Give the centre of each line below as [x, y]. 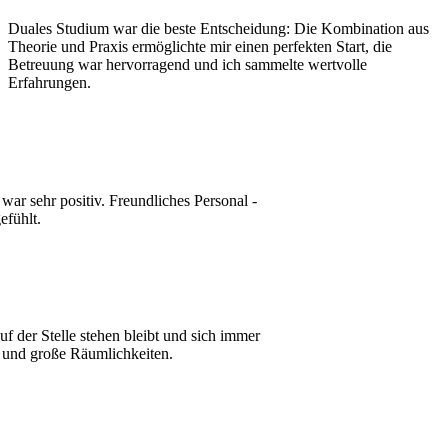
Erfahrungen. [49, 83]
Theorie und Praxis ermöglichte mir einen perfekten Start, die [200, 47]
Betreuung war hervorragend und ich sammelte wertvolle [187, 65]
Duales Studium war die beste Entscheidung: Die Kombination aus [218, 29]
